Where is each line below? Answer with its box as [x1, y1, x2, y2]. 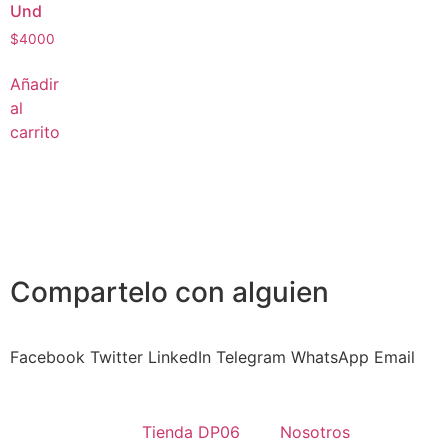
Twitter [90, 347, 143, 368]
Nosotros [279, 422, 350, 443]
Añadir [10, 74, 59, 95]
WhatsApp [291, 347, 369, 368]
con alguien [175, 275, 329, 310]
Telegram [216, 347, 286, 368]
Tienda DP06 [141, 422, 240, 443]
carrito [10, 122, 60, 143]
